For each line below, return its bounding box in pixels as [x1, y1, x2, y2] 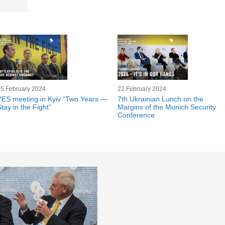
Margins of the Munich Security [118, 103, 216, 111]
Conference [118, 111, 155, 119]
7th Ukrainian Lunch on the [118, 95, 203, 103]
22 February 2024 [118, 85, 166, 92]
